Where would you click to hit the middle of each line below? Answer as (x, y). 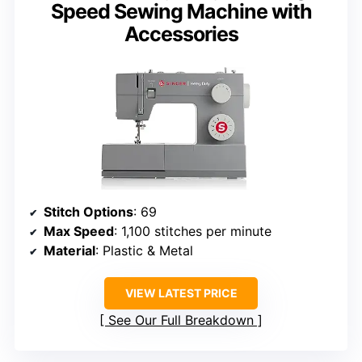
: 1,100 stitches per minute (193, 231)
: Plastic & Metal (144, 250)
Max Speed (79, 231)
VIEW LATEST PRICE (181, 293)
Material (69, 250)
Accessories (181, 34)
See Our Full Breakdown (181, 320)
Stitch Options (88, 211)
